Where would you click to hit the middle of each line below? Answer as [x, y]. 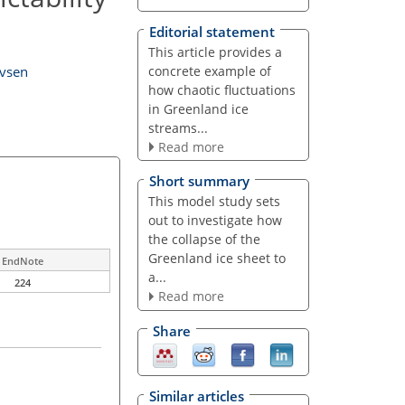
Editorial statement [212, 31]
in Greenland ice [198, 108]
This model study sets [214, 202]
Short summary [199, 181]
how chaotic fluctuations [221, 89]
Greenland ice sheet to [217, 259]
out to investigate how [215, 221]
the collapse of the [204, 240]
